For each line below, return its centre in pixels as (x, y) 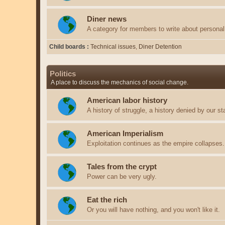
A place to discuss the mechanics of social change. (120, 83)
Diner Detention (160, 47)
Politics (63, 74)
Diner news (107, 19)
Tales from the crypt (122, 166)
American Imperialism (125, 133)
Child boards (68, 47)
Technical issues (113, 47)
